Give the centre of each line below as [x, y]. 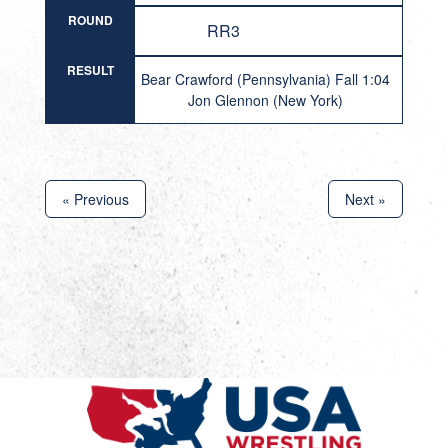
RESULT [90, 70]
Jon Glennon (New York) [265, 100]
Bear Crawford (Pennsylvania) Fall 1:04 [265, 79]
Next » [366, 199]
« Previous [95, 199]
